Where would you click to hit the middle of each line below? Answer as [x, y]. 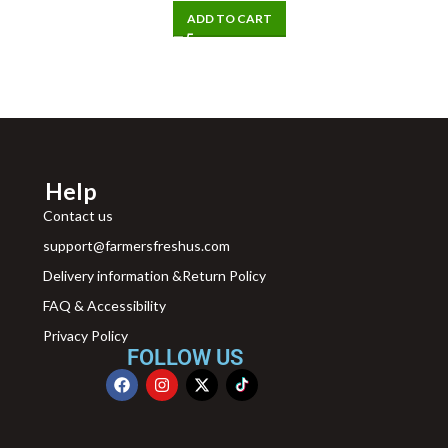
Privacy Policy [85, 335]
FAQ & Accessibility [104, 305]
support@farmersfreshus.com [136, 245]
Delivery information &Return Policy [154, 275]
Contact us [77, 215]
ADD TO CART [229, 18]
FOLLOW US [185, 357]
